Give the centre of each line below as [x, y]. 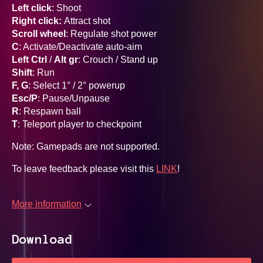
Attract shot [87, 21]
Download [42, 239]
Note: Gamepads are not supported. [86, 146]
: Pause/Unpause [74, 98]
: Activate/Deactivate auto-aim [80, 47]
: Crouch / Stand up [118, 60]
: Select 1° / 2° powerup [77, 85]
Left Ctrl [29, 60]
